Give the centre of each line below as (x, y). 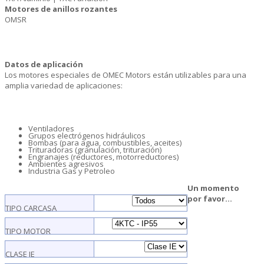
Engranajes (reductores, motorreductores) (103, 157)
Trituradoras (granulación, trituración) (95, 150)
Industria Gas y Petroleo (72, 171)
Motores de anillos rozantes (61, 9)
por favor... (210, 199)
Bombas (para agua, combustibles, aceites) (105, 143)
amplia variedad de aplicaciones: (64, 86)
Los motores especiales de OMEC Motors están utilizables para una (126, 75)
